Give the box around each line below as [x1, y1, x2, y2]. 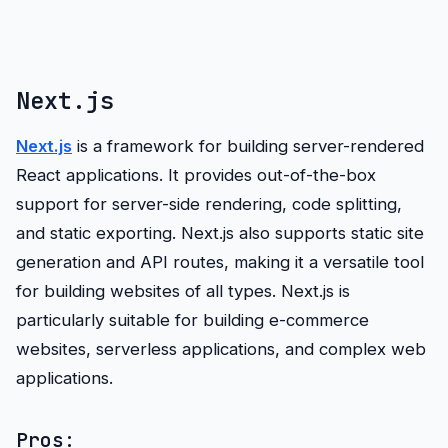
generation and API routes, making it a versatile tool [16, 251, 424, 272]
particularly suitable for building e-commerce [16, 309, 369, 330]
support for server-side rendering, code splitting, [16, 193, 402, 214]
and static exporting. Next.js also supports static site [16, 222, 424, 243]
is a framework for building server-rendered [72, 135, 424, 156]
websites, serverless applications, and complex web [16, 338, 426, 359]
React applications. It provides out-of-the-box [16, 164, 376, 185]
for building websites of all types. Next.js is [16, 280, 350, 301]
